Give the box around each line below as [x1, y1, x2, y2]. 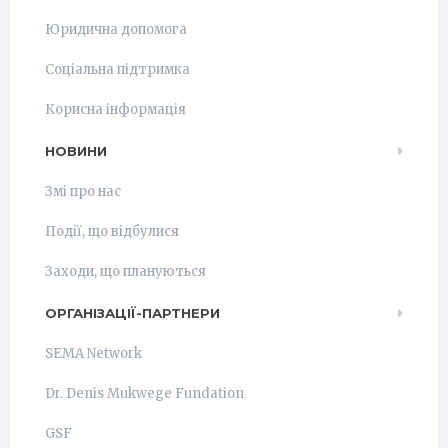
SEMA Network [45, 345, 142, 362]
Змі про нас [45, 183, 121, 200]
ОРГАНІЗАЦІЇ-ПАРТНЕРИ [45, 305, 220, 321]
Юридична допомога [45, 21, 187, 38]
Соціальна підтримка [45, 61, 190, 78]
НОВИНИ [45, 143, 107, 159]
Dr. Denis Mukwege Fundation [45, 385, 244, 402]
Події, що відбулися [45, 223, 179, 240]
